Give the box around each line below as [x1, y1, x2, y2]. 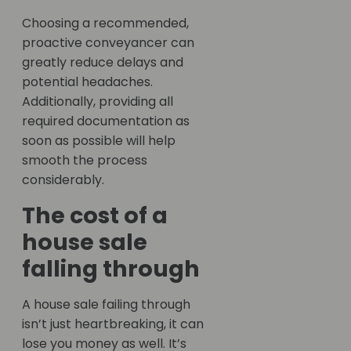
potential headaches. [22, 73, 153, 92]
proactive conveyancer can [22, 34, 194, 52]
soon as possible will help [22, 132, 175, 150]
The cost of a [22, 200, 168, 232]
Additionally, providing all [22, 92, 173, 111]
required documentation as [22, 112, 190, 131]
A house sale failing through [22, 295, 190, 314]
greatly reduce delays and [22, 53, 183, 72]
